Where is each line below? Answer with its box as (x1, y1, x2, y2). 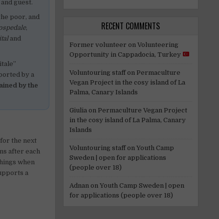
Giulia (69, 106, 87, 114)
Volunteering (137, 41, 178, 48)
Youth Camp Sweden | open (99, 181, 184, 189)
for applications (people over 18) (69, 191, 173, 199)
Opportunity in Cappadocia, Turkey (69, 50, 182, 58)
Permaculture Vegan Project (97, 106, 187, 114)
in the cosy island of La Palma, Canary (69, 116, 186, 124)
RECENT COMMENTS (101, 20, 160, 32)
